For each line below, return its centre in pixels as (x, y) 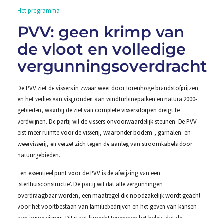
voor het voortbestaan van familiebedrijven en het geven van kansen (107, 207)
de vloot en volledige (101, 49)
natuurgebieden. (39, 154)
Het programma (38, 10)
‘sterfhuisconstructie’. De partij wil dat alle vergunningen (90, 184)
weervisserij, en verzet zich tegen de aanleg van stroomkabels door (105, 143)
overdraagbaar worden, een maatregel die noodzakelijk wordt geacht (109, 195)
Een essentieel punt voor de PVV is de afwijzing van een (89, 173)
